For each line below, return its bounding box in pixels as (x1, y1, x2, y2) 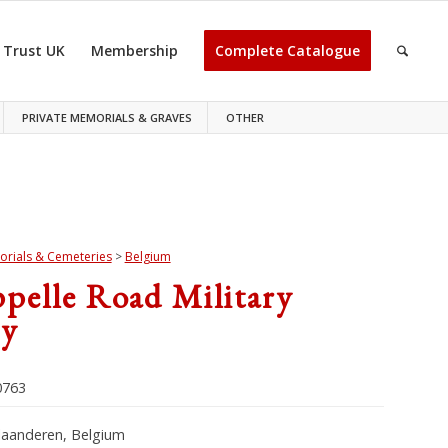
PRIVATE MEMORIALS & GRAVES (22, 110, 193, 125)
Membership (91, 41, 179, 60)
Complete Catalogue (215, 41, 361, 60)
